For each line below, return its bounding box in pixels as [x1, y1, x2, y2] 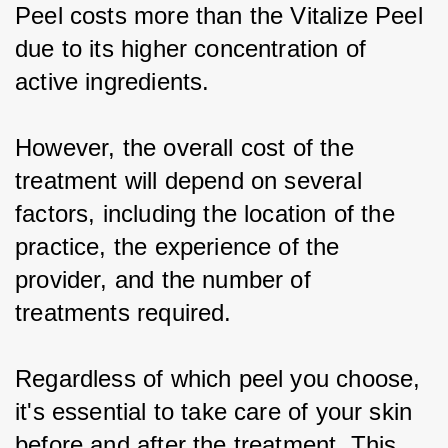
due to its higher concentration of [15, 34, 374, 62]
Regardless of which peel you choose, [15, 364, 428, 392]
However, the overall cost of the [15, 133, 361, 161]
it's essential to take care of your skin [15, 397, 420, 425]
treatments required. [15, 298, 232, 326]
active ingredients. [15, 67, 210, 95]
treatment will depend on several [15, 166, 369, 194]
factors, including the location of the [15, 199, 403, 227]
